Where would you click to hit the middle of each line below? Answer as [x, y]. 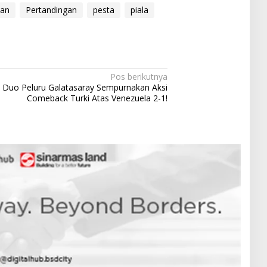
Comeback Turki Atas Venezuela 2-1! [97, 98]
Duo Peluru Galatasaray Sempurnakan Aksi [85, 88]
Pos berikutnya [139, 77]
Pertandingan [51, 10]
